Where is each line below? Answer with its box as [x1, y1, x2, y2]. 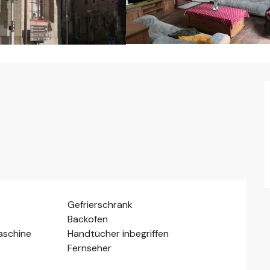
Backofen [67, 212, 108, 225]
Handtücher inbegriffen [67, 227, 169, 240]
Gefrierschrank [67, 198, 133, 211]
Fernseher [67, 241, 112, 254]
